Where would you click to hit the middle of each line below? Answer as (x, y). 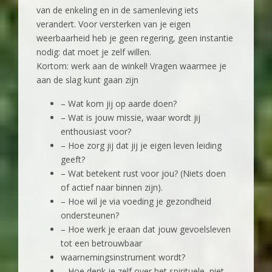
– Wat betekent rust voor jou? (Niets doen (143, 174)
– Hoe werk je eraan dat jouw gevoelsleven (146, 229)
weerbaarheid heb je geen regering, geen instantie (135, 38)
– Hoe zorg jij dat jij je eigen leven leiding (141, 146)
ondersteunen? (90, 216)
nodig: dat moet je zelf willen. (94, 52)
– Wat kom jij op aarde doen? (119, 104)
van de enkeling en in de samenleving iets (117, 10)
